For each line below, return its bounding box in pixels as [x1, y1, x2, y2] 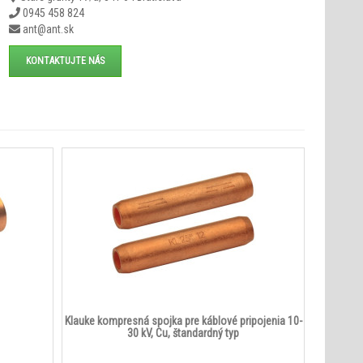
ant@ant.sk [20, 22, 74, 36]
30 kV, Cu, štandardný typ [127, 326, 239, 340]
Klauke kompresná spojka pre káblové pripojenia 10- [64, 314, 302, 327]
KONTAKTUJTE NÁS [26, 54, 105, 66]
